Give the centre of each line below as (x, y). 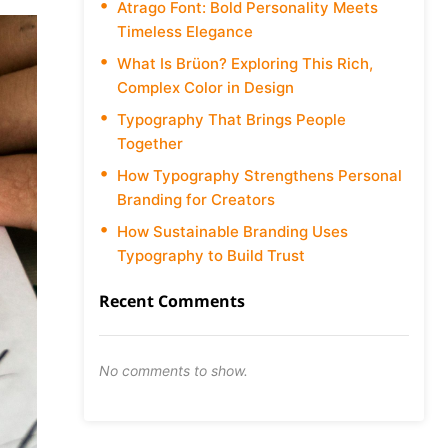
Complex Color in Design (206, 87)
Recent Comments (172, 301)
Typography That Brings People (232, 119)
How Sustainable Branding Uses (233, 231)
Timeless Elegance (185, 31)
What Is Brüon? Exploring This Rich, (245, 63)
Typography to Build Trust (211, 255)
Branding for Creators (196, 199)
